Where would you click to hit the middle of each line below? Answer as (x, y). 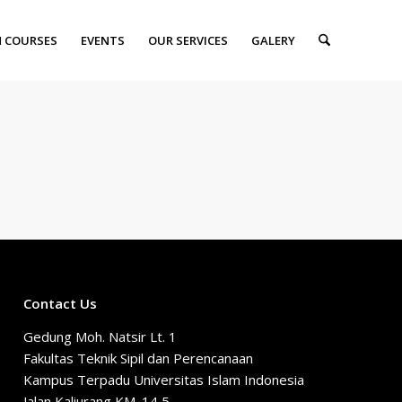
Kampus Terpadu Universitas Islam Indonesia (164, 379)
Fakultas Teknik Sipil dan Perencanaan (139, 358)
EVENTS (102, 40)
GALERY (273, 40)
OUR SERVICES (188, 40)
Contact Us (61, 303)
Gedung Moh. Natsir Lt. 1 (100, 336)
